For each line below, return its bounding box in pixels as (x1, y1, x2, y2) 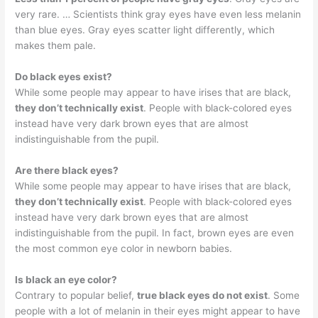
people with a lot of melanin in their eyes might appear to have (15, 305, 301, 317)
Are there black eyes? (15, 164, 119, 176)
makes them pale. (15, 40, 97, 52)
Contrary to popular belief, (15, 289, 138, 301)
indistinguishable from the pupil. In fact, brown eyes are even (15, 226, 295, 238)
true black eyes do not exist (137, 289, 268, 301)
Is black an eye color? (15, 273, 118, 285)
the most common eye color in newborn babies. (15, 242, 233, 254)
